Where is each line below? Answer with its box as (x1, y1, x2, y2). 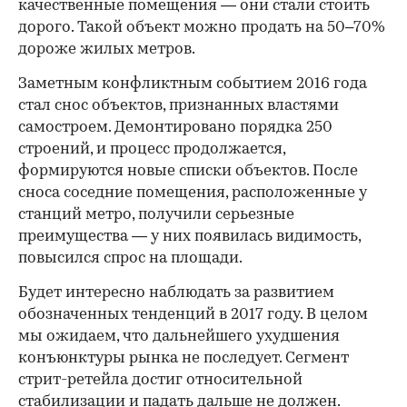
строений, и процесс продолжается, (18, 142, 285, 157)
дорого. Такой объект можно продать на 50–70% (18, 20, 385, 35)
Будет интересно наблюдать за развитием (18, 285, 334, 301)
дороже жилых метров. (18, 42, 195, 57)
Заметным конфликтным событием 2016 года (18, 76, 367, 92)
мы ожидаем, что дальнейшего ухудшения (18, 329, 340, 344)
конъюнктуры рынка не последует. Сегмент (18, 351, 349, 366)
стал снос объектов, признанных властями (18, 98, 339, 114)
